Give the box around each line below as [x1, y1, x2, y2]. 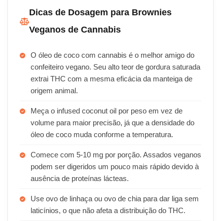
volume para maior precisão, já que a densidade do [31, 119, 194, 127]
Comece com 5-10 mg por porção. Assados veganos [31, 151, 201, 159]
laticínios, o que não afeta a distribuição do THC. [31, 207, 185, 215]
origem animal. [31, 87, 78, 95]
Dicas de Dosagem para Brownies [29, 7, 172, 17]
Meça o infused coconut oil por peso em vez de [31, 107, 183, 115]
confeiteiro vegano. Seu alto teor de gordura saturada [31, 63, 200, 71]
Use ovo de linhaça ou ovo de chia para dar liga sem [31, 195, 199, 203]
